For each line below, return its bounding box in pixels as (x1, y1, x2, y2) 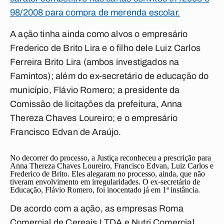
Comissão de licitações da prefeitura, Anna (10, 99, 182, 109)
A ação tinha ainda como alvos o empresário (10, 29, 188, 39)
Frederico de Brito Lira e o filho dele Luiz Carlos (10, 43, 200, 53)
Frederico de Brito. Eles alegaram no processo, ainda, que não (10, 169, 205, 178)
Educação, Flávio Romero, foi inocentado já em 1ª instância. (10, 185, 200, 194)
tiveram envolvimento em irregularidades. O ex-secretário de (10, 177, 200, 186)
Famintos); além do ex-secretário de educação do (10, 71, 209, 81)
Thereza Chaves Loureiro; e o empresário (10, 113, 178, 123)
